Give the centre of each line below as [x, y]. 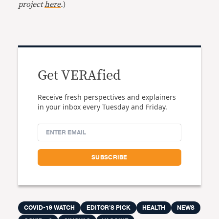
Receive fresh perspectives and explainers [107, 97]
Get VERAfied [79, 76]
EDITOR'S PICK [109, 208]
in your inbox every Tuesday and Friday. [103, 107]
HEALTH [154, 208]
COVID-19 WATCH [50, 208]
